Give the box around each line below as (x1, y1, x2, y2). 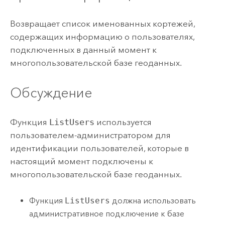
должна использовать (110, 195, 196, 205)
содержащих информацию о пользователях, (10, 32, 194, 42)
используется (94, 117, 152, 128)
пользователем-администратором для (10, 130, 171, 141)
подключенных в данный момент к (10, 45, 157, 55)
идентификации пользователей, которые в (10, 143, 189, 154)
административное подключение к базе (29, 208, 185, 218)
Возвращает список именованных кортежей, (10, 19, 195, 29)
